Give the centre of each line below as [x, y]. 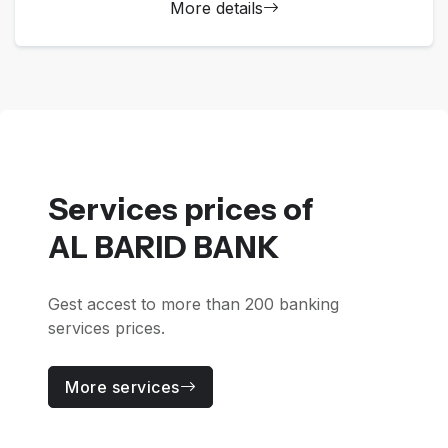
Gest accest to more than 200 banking [193, 303]
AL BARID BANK [164, 247]
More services [122, 386]
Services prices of [181, 209]
